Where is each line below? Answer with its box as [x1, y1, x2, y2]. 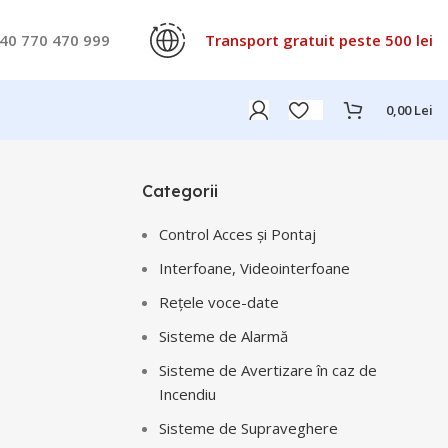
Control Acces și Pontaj [159, 224, 316, 244]
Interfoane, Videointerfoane [159, 258, 350, 278]
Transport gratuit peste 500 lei [205, 30, 433, 50]
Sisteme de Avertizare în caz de [159, 360, 377, 380]
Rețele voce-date [159, 292, 279, 312]
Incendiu [159, 384, 216, 404]
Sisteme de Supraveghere [159, 418, 338, 438]
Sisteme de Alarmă [159, 326, 288, 346]
